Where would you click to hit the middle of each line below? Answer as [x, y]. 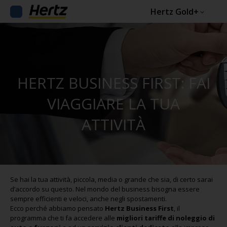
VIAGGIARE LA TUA [113, 104]
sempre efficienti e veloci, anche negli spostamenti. [88, 199]
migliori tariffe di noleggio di [166, 218]
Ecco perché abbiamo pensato [58, 208]
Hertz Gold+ [175, 12]
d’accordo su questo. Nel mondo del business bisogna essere [105, 189]
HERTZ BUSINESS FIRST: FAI [113, 83]
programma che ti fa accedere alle [63, 218]
